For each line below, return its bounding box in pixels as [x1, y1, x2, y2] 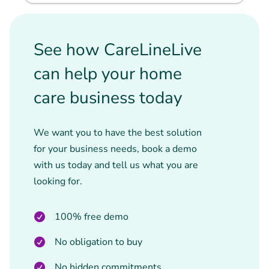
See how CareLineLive [34, 38, 202, 61]
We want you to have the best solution [34, 126, 202, 139]
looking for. [34, 175, 82, 188]
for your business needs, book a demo [34, 142, 197, 156]
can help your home [34, 62, 182, 85]
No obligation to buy [55, 235, 142, 249]
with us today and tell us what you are [34, 159, 198, 172]
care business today [34, 86, 182, 109]
